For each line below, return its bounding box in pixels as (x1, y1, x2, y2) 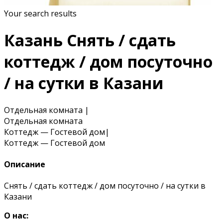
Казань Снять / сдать (4, 29, 176, 51)
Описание (4, 159, 45, 170)
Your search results (4, 7, 77, 19)
